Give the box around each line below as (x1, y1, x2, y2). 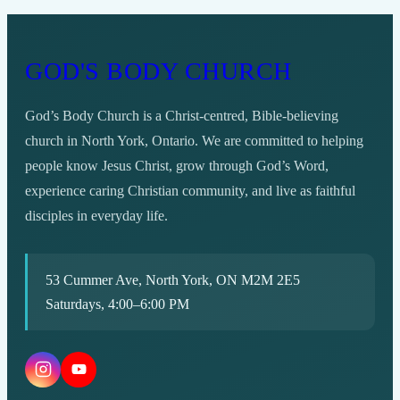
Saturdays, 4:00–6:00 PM (46, 296, 189, 312)
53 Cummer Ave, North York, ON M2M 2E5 (46, 271, 300, 287)
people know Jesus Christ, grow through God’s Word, (25, 157, 329, 173)
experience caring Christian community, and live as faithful (25, 182, 355, 198)
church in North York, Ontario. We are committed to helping (25, 132, 363, 148)
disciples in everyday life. (25, 207, 168, 223)
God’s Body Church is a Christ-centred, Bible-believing (25, 107, 338, 123)
